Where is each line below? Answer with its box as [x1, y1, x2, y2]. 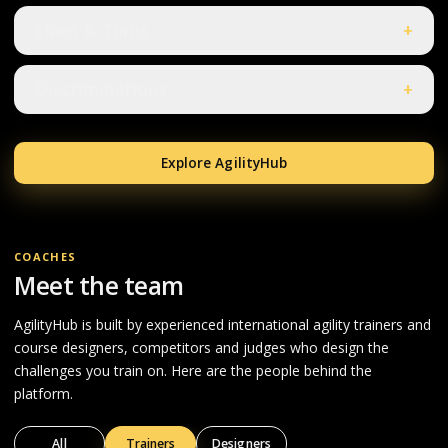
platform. [14, 383, 73, 403]
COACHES [14, 249, 77, 265]
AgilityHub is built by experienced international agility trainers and [14, 314, 431, 334]
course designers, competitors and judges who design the [14, 337, 389, 357]
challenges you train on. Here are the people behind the [14, 360, 372, 380]
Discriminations [35, 77, 167, 102]
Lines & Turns [35, 18, 149, 43]
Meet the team [14, 268, 184, 302]
